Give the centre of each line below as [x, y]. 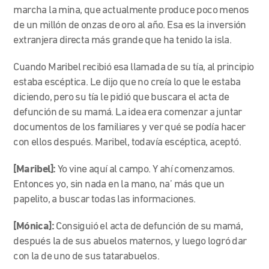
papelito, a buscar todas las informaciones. [104, 199]
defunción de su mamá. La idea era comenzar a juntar [128, 112]
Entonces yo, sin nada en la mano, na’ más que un [119, 184]
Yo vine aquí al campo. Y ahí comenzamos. [146, 169]
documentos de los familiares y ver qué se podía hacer [129, 127]
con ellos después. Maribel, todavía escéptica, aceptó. [128, 142]
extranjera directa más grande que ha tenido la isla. [122, 40]
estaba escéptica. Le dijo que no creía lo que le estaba [127, 82]
